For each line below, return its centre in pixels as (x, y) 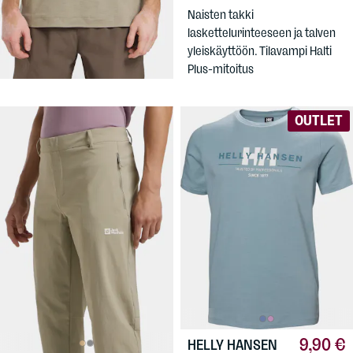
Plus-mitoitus (220, 69)
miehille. (28, 43)
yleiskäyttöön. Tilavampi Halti (259, 51)
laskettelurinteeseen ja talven (261, 33)
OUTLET (318, 120)
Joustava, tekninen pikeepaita (83, 25)
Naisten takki (220, 15)
